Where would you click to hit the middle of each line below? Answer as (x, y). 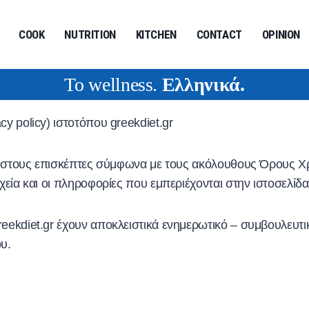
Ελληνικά (201, 84)
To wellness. (113, 84)
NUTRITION (90, 34)
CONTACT (219, 34)
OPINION (281, 34)
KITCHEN (156, 34)
